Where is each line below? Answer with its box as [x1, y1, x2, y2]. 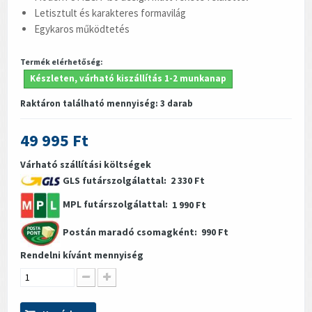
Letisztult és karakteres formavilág [34, 6, 186, 19]
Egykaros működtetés [34, 22, 130, 36]
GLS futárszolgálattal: [61, 173, 171, 187]
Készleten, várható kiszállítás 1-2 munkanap [30, 72, 226, 84]
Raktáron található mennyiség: [20, 97, 160, 109]
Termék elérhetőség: [20, 56, 103, 67]
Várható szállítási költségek [20, 157, 151, 171]
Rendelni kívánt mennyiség [20, 248, 143, 261]
